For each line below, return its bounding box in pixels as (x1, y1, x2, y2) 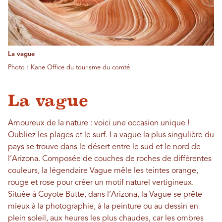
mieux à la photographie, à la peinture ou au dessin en (8, 202, 198, 211)
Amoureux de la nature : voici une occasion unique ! (8, 119, 189, 127)
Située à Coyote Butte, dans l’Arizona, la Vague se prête (8, 190, 202, 199)
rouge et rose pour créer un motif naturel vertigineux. (8, 178, 194, 187)
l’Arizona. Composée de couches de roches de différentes (8, 155, 212, 163)
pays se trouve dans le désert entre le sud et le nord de (8, 143, 201, 151)
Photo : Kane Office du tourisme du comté (8, 64, 130, 71)
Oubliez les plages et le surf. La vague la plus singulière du (8, 131, 214, 139)
